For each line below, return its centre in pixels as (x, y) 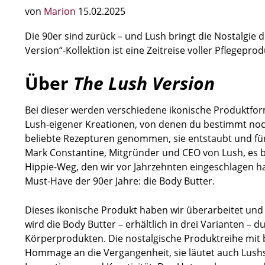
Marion (61, 11)
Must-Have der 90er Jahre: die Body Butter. (120, 181)
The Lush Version (144, 83)
